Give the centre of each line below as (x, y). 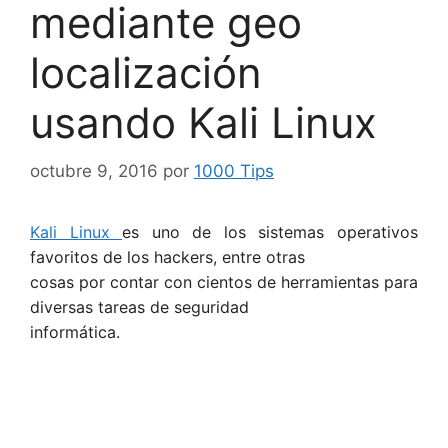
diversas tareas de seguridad (139, 307)
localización (146, 72)
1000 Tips (234, 171)
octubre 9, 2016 (94, 171)
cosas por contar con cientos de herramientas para (224, 282)
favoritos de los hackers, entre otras (167, 257)
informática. (75, 332)
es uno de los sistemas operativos (270, 232)
